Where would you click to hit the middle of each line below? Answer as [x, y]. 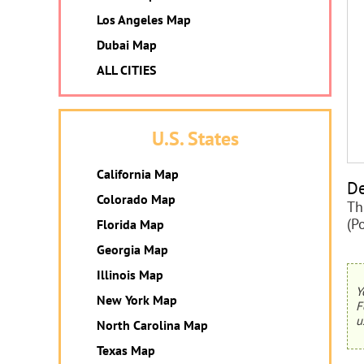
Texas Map [126, 350]
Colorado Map [136, 199]
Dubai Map [127, 45]
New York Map [137, 300]
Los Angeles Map [144, 19]
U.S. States [195, 139]
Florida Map [130, 224]
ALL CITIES [126, 70]
